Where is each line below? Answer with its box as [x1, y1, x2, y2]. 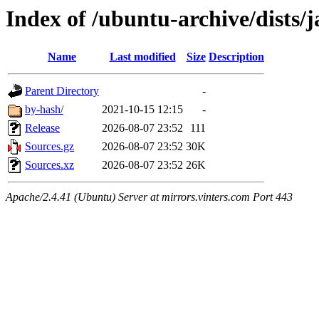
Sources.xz [25, 159, 74, 172]
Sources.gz [25, 140, 74, 153]
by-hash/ [25, 103, 63, 116]
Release [25, 122, 60, 135]
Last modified [109, 51, 176, 63]
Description [209, 51, 264, 63]
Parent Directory [25, 85, 99, 98]
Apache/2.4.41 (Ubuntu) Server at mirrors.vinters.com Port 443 [6, 191, 293, 204]
